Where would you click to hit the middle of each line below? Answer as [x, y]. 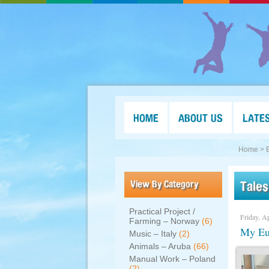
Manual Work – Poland [172, 259]
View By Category [164, 184]
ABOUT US [201, 118]
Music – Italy [153, 234]
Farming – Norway [164, 221]
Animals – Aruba [160, 246]
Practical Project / [162, 211]
